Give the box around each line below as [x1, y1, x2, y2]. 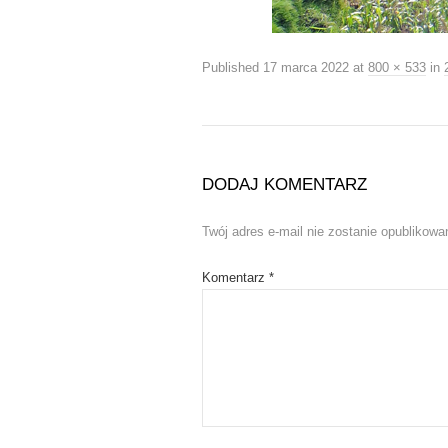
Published [202, 60, 259, 75]
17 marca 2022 [263, 60, 349, 75]
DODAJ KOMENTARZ [202, 175, 367, 194]
